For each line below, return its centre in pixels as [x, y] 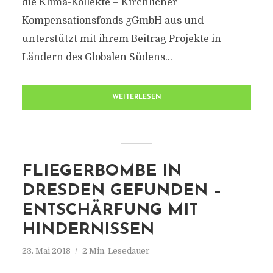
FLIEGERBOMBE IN [101, 172]
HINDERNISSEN [88, 230]
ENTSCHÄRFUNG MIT [110, 211]
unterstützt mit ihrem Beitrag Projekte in [121, 39]
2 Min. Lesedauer [116, 251]
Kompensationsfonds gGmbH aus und [112, 21]
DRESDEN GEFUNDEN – [122, 191]
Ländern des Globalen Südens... [97, 57]
